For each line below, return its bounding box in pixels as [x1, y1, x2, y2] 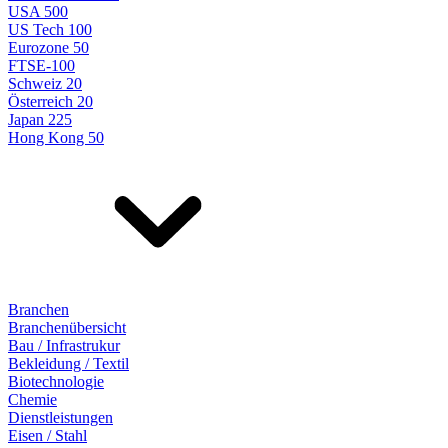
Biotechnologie [8, 373, 104, 390]
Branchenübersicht [8, 319, 126, 336]
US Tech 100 [8, 21, 92, 38]
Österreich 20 [8, 93, 93, 110]
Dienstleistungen [8, 409, 113, 426]
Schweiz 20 [8, 75, 82, 92]
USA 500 [8, 3, 68, 20]
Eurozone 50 [8, 39, 89, 56]
